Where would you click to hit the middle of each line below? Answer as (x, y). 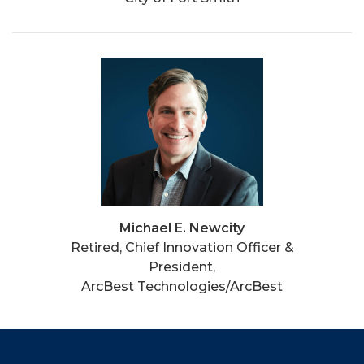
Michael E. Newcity (182, 228)
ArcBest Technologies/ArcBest (182, 286)
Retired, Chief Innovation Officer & (182, 247)
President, (182, 267)
